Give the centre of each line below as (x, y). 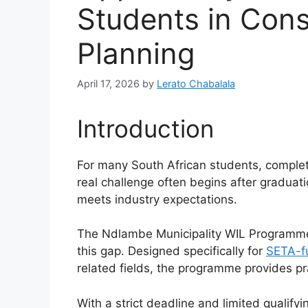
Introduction (145, 128)
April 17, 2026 (108, 83)
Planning (136, 54)
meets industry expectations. (157, 199)
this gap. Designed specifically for (172, 251)
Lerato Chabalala (196, 83)
